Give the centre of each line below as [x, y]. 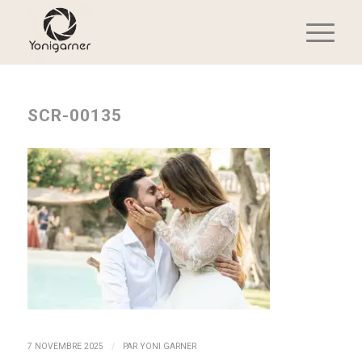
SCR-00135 [74, 116]
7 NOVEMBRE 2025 [65, 347]
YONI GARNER [168, 347]
